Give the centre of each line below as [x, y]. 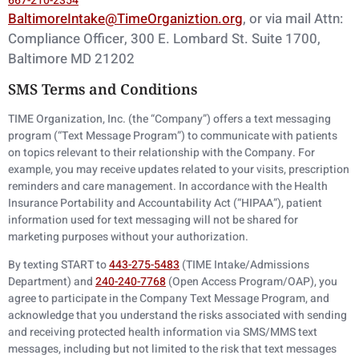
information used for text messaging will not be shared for [153, 220]
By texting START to [58, 265]
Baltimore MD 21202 [71, 59]
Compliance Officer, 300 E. [91, 39]
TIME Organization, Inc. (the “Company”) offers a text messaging [169, 119]
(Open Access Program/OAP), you [252, 282]
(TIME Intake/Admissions [244, 265]
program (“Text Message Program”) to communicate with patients [173, 135]
